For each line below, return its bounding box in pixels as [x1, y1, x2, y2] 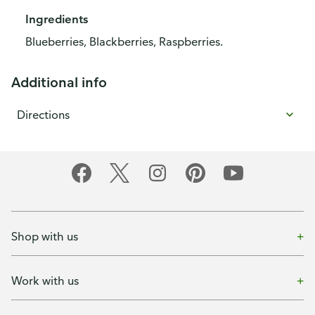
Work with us [11, 273, 79, 288]
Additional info [11, 73, 107, 91]
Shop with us [11, 229, 78, 243]
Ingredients [25, 12, 88, 26]
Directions [17, 108, 70, 122]
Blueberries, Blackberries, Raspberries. [25, 34, 223, 49]
